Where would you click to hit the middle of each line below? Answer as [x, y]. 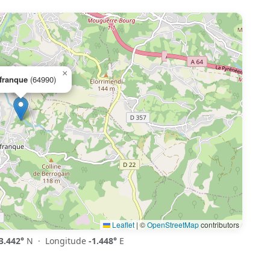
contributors [219, 225]
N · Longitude [56, 241]
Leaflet [122, 225]
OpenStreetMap [173, 225]
